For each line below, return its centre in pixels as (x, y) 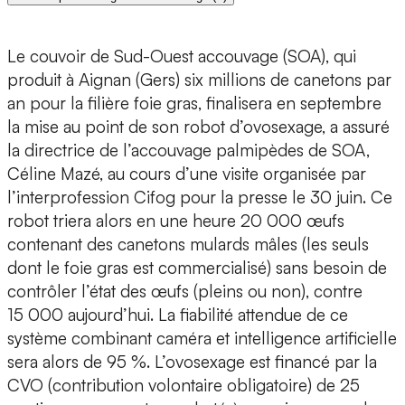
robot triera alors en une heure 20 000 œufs (176, 221)
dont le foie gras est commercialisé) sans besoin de (197, 268)
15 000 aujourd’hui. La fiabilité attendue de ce (178, 315)
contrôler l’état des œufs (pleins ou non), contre (185, 292)
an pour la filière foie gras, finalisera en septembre (194, 104)
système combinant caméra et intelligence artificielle (202, 339)
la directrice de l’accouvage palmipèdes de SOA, (188, 151)
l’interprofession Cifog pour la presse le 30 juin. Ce (200, 198)
